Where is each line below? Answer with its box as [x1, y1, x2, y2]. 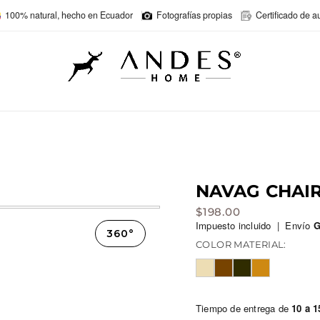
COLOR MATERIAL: [196, 238, 286, 250]
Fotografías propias [156, 9, 232, 21]
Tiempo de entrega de [196, 301, 292, 315]
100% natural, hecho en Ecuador [5, 9, 133, 21]
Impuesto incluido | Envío [196, 219, 314, 233]
